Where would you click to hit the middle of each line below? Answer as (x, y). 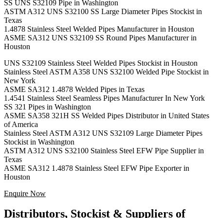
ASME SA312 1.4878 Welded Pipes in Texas (74, 89)
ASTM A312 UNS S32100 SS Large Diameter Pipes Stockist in (103, 11)
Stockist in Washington (39, 142)
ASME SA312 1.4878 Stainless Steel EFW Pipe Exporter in (97, 168)
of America (21, 124)
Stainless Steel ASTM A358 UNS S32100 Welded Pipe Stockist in (106, 72)
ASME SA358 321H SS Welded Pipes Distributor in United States (107, 115)
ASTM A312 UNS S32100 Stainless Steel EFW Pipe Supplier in (104, 150)
